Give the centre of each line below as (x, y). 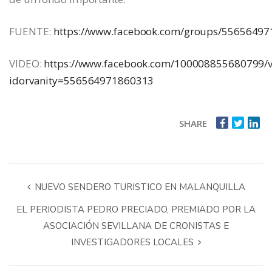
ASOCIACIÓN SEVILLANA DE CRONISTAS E (136, 226)
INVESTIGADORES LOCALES (134, 243)
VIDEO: (27, 64)
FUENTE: (32, 32)
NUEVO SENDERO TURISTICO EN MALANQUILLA (138, 187)
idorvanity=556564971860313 (82, 81)
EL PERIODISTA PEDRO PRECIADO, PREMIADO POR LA (136, 210)
